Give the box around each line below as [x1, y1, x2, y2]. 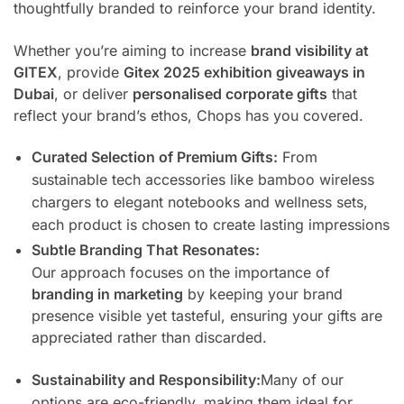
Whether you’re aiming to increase [14, 41, 251, 60]
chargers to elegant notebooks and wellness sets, [32, 193, 368, 212]
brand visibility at [251, 41, 369, 60]
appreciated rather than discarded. [32, 328, 267, 347]
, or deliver [54, 84, 133, 103]
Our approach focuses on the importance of [32, 263, 330, 282]
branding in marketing [32, 285, 183, 304]
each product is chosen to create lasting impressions [32, 216, 390, 234]
